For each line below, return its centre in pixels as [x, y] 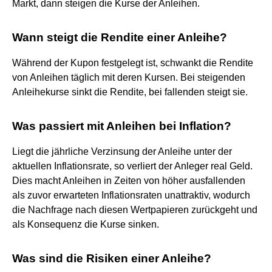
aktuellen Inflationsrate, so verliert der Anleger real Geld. [132, 166]
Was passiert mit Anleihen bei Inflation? [122, 126]
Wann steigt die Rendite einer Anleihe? [120, 37]
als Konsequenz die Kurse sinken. [86, 224]
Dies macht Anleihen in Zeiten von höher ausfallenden [129, 180]
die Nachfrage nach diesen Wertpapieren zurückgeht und [135, 209]
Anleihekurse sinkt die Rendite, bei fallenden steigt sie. [130, 92]
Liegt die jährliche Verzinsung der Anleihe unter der [122, 151]
